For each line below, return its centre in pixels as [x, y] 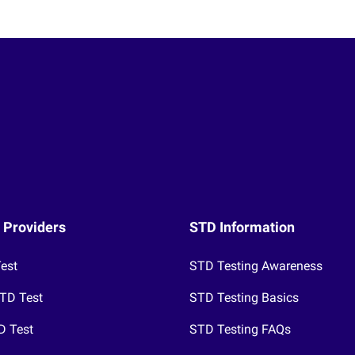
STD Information [242, 227]
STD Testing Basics [244, 297]
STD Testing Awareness [256, 265]
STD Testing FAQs [240, 329]
